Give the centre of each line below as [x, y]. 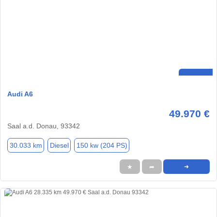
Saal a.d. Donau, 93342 [44, 126]
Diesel [59, 145]
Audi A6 [20, 94]
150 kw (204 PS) [102, 145]
